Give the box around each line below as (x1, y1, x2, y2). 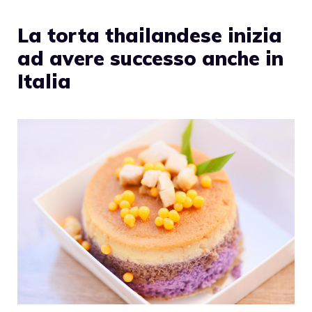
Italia (17, 69, 71, 93)
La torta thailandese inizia (17, 23, 282, 47)
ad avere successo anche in (17, 46, 283, 70)
